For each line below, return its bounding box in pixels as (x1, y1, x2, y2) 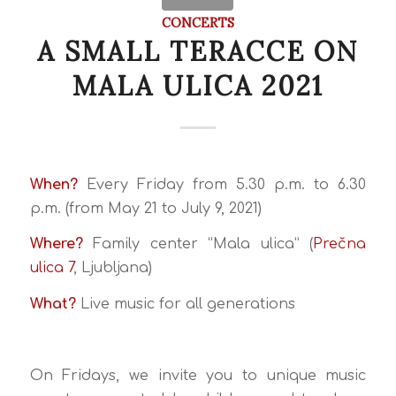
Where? (29, 236, 83, 253)
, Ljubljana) (72, 260, 152, 277)
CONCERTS (161, 14, 234, 31)
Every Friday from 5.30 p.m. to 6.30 (77, 176, 367, 193)
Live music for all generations (75, 296, 295, 313)
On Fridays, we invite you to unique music (29, 368, 367, 385)
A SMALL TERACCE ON (37, 34, 359, 68)
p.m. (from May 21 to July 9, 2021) (29, 200, 262, 217)
